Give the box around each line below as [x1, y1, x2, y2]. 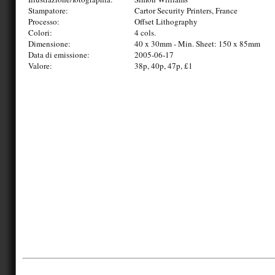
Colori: [28, 26, 52, 38]
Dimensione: [28, 37, 71, 49]
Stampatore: [28, 4, 68, 16]
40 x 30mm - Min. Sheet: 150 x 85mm [134, 37, 260, 49]
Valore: [28, 60, 52, 71]
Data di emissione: [28, 48, 90, 60]
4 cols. [134, 26, 156, 38]
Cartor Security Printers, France [134, 4, 238, 16]
